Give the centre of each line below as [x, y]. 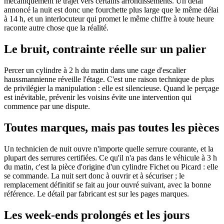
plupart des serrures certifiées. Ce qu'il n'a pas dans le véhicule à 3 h [110, 157]
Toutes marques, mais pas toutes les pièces [111, 127]
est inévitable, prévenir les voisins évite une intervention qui [98, 97]
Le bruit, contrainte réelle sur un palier [105, 49]
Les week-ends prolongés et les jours [97, 215]
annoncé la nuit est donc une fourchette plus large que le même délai [111, 10]
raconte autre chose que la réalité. [56, 28]
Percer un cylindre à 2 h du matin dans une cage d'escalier [95, 70]
